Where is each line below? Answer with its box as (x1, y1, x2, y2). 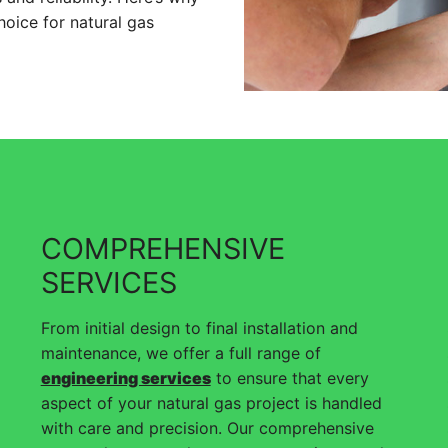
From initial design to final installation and (40, 317, 358, 338)
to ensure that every (210, 367, 369, 388)
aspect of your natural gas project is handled (40, 392, 382, 413)
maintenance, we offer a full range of (40, 342, 321, 363)
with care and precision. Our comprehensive (40, 417, 374, 438)
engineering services (40, 367, 211, 388)
